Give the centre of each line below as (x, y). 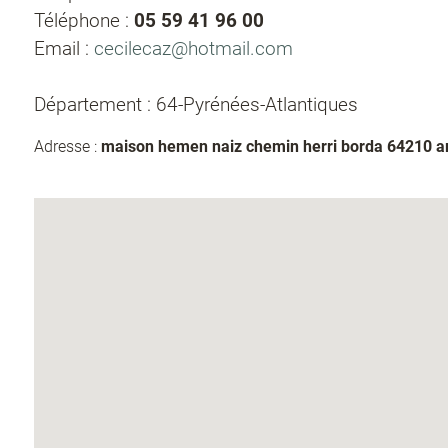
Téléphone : (84, 20)
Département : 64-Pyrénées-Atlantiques (196, 104)
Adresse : (67, 146)
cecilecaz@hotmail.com (193, 48)
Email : (64, 48)
